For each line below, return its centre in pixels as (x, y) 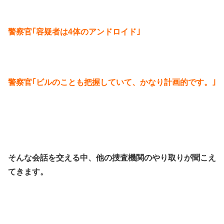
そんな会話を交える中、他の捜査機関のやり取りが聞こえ (112, 158)
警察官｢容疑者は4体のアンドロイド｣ (74, 32)
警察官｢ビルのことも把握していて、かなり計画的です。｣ (112, 82)
